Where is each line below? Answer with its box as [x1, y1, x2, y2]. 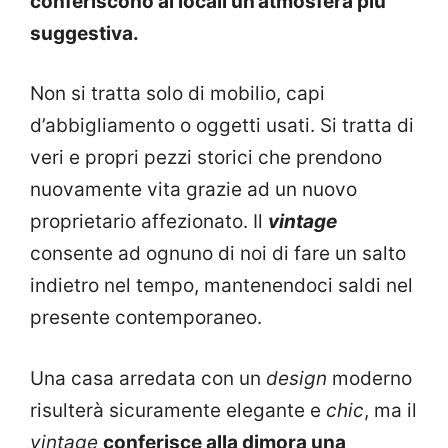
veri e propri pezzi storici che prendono [30, 146, 382, 170]
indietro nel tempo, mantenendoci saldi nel [30, 274, 413, 298]
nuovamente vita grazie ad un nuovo [30, 178, 357, 202]
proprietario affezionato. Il [30, 210, 268, 234]
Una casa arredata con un [30, 366, 266, 390]
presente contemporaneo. [30, 306, 262, 330]
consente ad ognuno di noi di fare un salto [30, 242, 406, 266]
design [266, 366, 327, 390]
